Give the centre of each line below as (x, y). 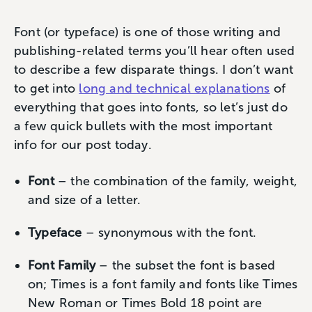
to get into (47, 88)
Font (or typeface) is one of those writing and (148, 32)
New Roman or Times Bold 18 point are (145, 303)
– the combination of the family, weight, (176, 181)
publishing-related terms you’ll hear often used (155, 51)
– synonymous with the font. (171, 233)
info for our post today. (85, 145)
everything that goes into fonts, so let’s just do (151, 107)
